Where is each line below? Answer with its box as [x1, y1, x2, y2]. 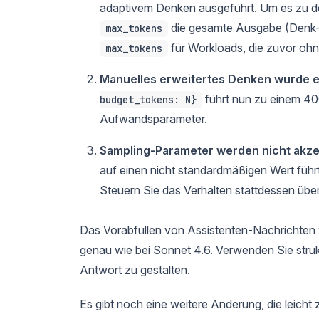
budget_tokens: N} [100, 93, 197, 107]
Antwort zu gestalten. [80, 262, 190, 277]
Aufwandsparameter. [100, 111, 207, 126]
